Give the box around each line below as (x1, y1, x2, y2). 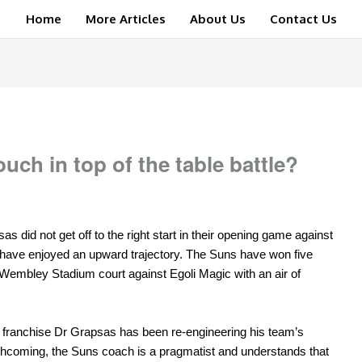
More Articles (85, 11, 166, 27)
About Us (189, 11, 246, 27)
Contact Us (269, 11, 337, 27)
